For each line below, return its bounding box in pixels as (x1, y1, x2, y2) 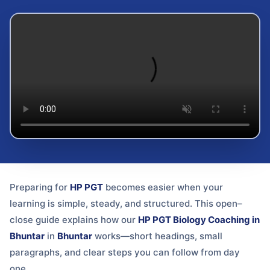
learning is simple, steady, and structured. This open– (10, 197, 242, 209)
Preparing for (10, 181, 70, 193)
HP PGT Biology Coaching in (138, 213, 260, 225)
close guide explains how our (10, 213, 138, 225)
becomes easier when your (103, 181, 223, 193)
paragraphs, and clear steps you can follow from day (10, 246, 240, 258)
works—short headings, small (92, 230, 222, 242)
